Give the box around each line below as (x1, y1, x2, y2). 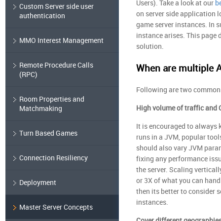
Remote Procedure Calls (19, 60, 93, 70)
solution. (136, 41, 164, 51)
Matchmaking (19, 104, 62, 113)
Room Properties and (19, 94, 84, 104)
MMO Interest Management (19, 36, 104, 45)
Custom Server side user (19, 1, 94, 11)
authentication (19, 11, 65, 20)
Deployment (19, 178, 56, 187)
